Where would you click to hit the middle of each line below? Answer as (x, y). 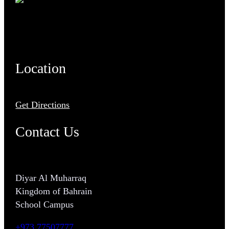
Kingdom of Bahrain (54, 191)
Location (41, 68)
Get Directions (43, 105)
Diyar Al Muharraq (51, 178)
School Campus (45, 204)
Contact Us (48, 131)
